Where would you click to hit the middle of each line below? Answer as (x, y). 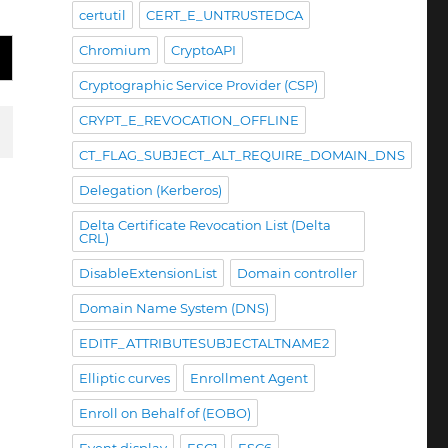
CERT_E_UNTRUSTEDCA (224, 15)
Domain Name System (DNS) (173, 308)
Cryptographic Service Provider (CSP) (198, 85)
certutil (102, 15)
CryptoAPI (203, 50)
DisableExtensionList (147, 273)
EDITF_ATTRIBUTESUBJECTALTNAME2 (203, 343)
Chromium (114, 50)
